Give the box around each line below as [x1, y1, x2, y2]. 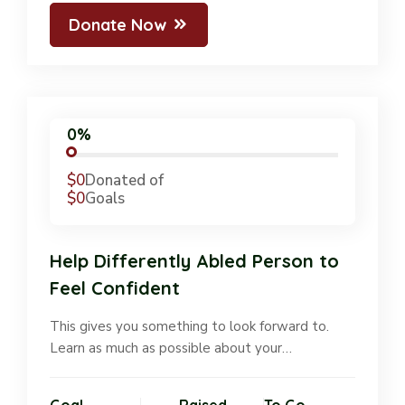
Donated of [85, 169, 165, 191]
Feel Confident [50, 277, 180, 300]
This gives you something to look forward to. [50, 317, 329, 336]
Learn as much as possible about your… [50, 339, 292, 358]
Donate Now [69, 14, 166, 35]
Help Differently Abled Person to [50, 250, 339, 273]
